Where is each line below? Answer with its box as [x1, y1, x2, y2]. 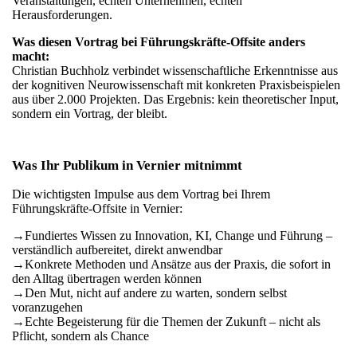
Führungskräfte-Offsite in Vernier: [12, 202, 182, 215]
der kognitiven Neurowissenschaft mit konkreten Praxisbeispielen [12, 78, 340, 92]
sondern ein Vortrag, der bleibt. [12, 107, 167, 120]
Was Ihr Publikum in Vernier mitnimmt [12, 158, 242, 173]
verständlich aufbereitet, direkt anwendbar [12, 243, 222, 257]
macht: [12, 49, 49, 63]
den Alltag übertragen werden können [12, 272, 202, 285]
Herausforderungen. [12, 8, 112, 22]
